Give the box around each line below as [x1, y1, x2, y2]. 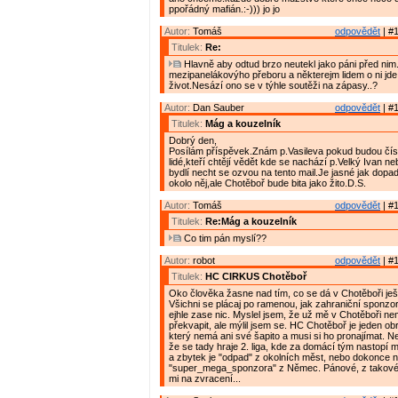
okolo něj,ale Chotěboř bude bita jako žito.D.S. [169, 178, 366, 189]
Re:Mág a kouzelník [205, 216, 297, 227]
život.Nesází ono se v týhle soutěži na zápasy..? [169, 80, 378, 92]
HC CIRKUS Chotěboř [205, 271, 306, 283]
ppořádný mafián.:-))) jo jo [169, 4, 280, 15]
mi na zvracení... [169, 373, 241, 385]
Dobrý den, [169, 135, 217, 147]
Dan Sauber [193, 102, 244, 114]
